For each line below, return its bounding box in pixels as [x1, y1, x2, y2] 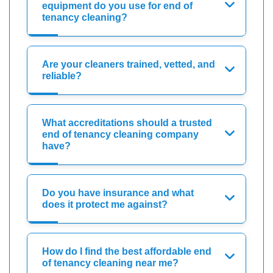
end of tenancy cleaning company [42, 129, 199, 140]
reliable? [42, 70, 82, 81]
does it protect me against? [42, 199, 168, 210]
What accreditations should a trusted [42, 117, 212, 128]
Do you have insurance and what [42, 187, 194, 198]
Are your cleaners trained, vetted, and [42, 58, 215, 69]
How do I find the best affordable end [42, 246, 211, 257]
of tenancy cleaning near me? [42, 257, 179, 268]
